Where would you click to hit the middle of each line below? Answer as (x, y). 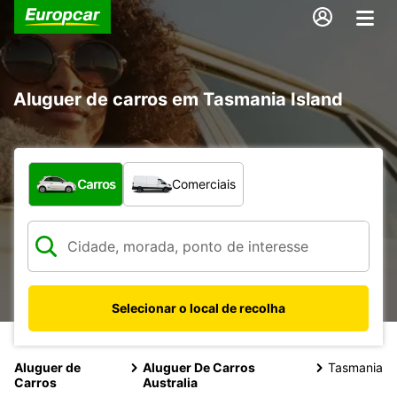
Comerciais (204, 183)
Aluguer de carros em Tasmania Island (178, 99)
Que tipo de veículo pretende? (132, 171)
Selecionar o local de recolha (198, 307)
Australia (170, 382)
